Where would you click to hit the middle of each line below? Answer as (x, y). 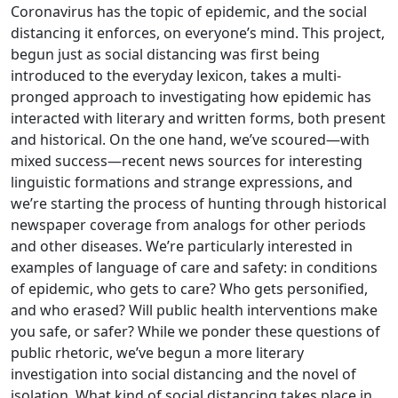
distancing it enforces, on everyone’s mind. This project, (198, 33)
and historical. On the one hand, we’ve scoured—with (190, 139)
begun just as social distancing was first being (165, 54)
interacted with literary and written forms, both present (198, 118)
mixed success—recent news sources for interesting (187, 161)
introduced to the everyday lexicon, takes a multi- (176, 76)
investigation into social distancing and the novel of (183, 374)
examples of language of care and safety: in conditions (194, 267)
